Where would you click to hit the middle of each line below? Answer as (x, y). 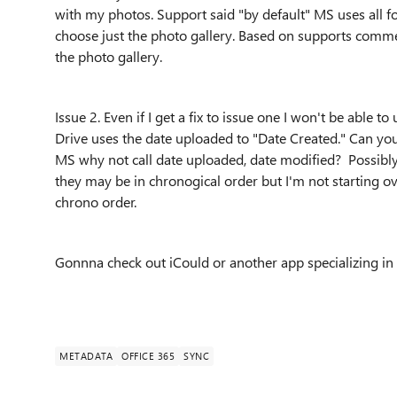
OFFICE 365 (148, 356)
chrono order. (96, 202)
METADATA (86, 356)
